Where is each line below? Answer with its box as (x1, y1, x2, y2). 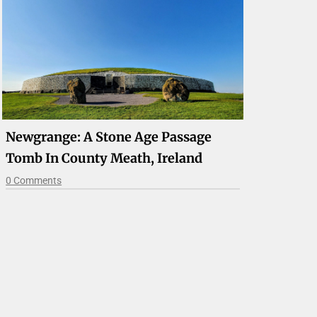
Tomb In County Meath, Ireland (6, 149, 203, 166)
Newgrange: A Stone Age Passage (6, 128, 212, 145)
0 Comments (6, 174, 62, 186)
